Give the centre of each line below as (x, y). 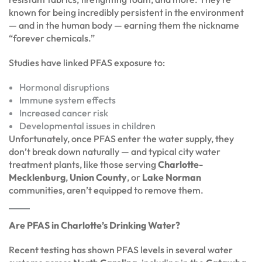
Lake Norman (172, 177)
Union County (98, 177)
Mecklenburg (37, 177)
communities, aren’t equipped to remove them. (106, 190)
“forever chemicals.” (52, 38)
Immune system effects (68, 100)
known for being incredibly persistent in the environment (126, 12)
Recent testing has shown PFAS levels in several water (121, 249)
